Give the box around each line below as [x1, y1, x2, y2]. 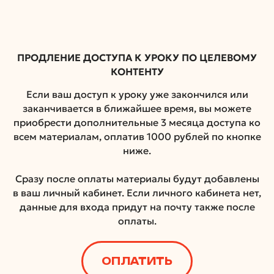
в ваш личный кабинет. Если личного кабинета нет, [13, 187, 261, 199]
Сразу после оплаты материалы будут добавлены [15, 172, 259, 185]
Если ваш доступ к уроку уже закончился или [26, 88, 248, 100]
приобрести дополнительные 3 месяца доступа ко [13, 116, 261, 128]
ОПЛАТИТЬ [102, 255, 172, 267]
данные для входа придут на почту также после [19, 201, 255, 213]
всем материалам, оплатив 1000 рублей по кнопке [13, 130, 261, 143]
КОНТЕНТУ [110, 65, 164, 78]
